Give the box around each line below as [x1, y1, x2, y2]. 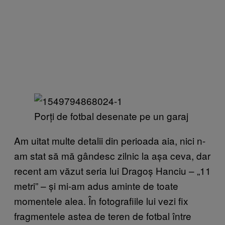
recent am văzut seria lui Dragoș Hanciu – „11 [14, 163, 211, 177]
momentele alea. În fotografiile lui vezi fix [14, 193, 188, 207]
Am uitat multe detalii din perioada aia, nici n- [14, 133, 205, 147]
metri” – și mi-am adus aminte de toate [14, 178, 178, 192]
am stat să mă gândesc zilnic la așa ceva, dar [14, 148, 210, 162]
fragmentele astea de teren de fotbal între [14, 208, 191, 222]
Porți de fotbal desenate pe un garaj [34, 108, 188, 123]
